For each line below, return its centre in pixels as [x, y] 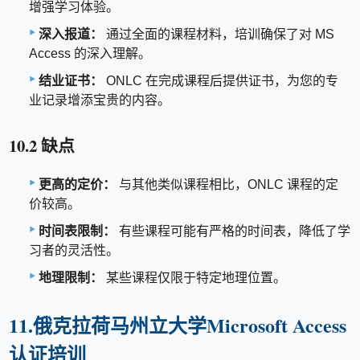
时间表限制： [77, 231]
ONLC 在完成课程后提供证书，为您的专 [221, 81]
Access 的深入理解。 [90, 54]
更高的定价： [77, 184]
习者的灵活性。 [74, 250]
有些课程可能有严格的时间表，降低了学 [233, 231]
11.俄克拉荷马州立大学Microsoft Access [178, 325]
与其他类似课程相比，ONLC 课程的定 [227, 184]
